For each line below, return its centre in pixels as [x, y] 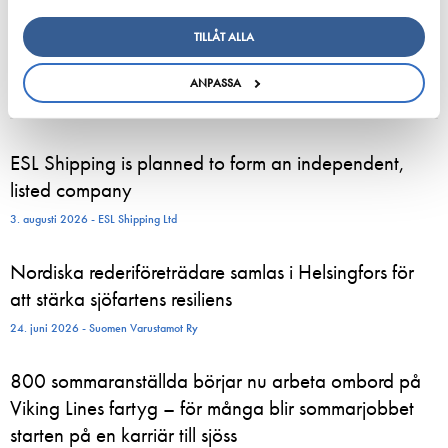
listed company [71, 189]
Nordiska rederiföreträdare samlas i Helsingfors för [212, 271]
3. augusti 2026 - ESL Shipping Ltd [93, 219]
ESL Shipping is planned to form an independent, [207, 162]
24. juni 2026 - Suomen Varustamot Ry [104, 328]
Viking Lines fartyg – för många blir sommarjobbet [212, 407]
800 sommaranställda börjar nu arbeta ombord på [215, 380]
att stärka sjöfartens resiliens [121, 298]
